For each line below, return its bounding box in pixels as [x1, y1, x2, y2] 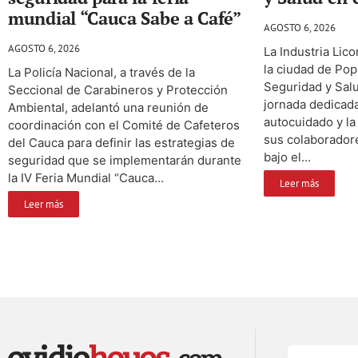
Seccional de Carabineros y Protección [8, 82, 228, 97]
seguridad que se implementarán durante [8, 152, 241, 168]
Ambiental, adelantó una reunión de [8, 99, 209, 115]
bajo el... [264, 149, 311, 165]
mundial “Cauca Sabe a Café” [8, 6, 241, 30]
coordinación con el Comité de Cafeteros [8, 117, 240, 133]
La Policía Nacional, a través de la [8, 64, 195, 80]
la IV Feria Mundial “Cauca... [8, 169, 164, 185]
